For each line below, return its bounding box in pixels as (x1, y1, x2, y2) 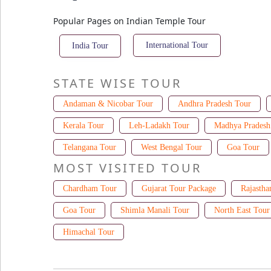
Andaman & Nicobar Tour (63, 99, 153, 109)
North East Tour (214, 205, 270, 215)
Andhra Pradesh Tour (177, 99, 251, 109)
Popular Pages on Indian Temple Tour (53, 15, 206, 27)
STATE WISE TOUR (53, 75, 181, 92)
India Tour (72, 41, 108, 51)
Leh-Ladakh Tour (128, 120, 189, 130)
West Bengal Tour (140, 142, 202, 152)
